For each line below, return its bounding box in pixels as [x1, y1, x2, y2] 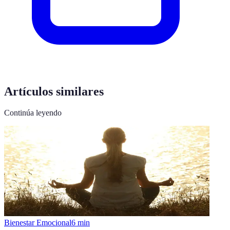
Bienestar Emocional [4, 218, 71, 227]
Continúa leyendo [4, 108, 62, 118]
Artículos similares [4, 84, 104, 98]
